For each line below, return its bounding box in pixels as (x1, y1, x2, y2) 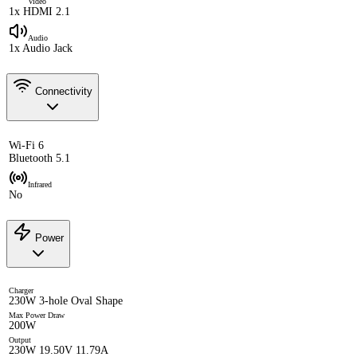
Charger (9, 285, 33, 295)
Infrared (28, 179, 52, 189)
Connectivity (32, 85, 92, 97)
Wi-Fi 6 (9, 139, 44, 151)
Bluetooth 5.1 (9, 151, 70, 164)
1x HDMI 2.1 (9, 6, 70, 18)
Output (9, 335, 31, 344)
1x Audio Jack (9, 42, 73, 55)
